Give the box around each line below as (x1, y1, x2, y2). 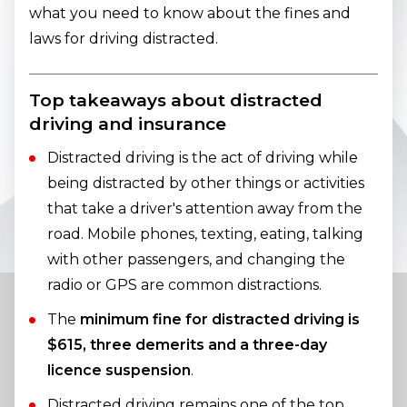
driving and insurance (29, 114, 226, 135)
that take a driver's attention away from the (47, 200, 362, 218)
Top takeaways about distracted (29, 90, 323, 112)
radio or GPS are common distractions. (47, 276, 322, 294)
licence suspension (47, 362, 191, 380)
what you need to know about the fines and (29, 5, 351, 23)
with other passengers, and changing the (47, 251, 345, 269)
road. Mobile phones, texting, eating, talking (47, 225, 363, 243)
